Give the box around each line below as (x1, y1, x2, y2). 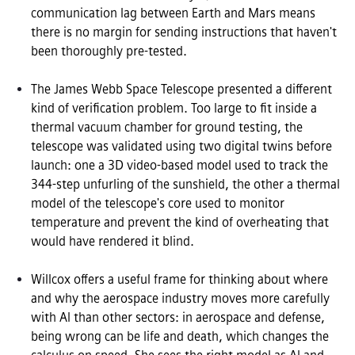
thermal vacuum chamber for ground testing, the (31, 120, 303, 136)
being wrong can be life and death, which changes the (31, 329, 329, 345)
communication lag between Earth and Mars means (31, 6, 315, 21)
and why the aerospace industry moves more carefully (31, 291, 330, 307)
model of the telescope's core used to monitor (31, 196, 284, 212)
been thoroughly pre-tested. (31, 44, 187, 59)
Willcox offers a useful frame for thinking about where (31, 272, 328, 288)
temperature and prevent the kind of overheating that (31, 215, 329, 231)
